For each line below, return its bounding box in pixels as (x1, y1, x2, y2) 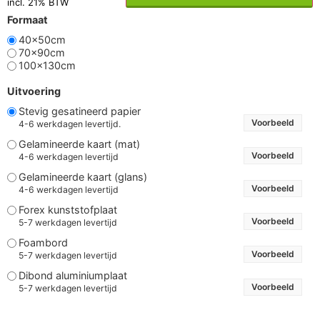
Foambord (19, 236, 68, 249)
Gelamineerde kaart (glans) (19, 170, 147, 183)
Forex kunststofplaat (19, 203, 117, 216)
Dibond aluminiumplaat (19, 269, 127, 281)
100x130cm (19, 59, 76, 71)
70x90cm (19, 46, 65, 59)
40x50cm (19, 33, 66, 46)
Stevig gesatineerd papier (19, 104, 141, 117)
